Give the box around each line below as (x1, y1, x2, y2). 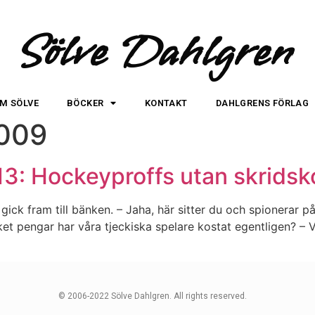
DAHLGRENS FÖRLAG (215, 98, 309, 108)
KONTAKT (144, 98, 188, 108)
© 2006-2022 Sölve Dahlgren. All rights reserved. (58, 291, 247, 302)
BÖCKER (67, 98, 104, 108)
